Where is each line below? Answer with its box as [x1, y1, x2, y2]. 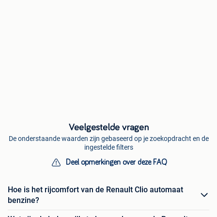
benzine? [8, 196, 39, 205]
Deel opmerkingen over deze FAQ [65, 158, 167, 167]
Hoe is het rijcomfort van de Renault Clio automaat [8, 185, 183, 195]
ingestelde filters [84, 143, 133, 152]
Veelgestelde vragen [68, 123, 149, 133]
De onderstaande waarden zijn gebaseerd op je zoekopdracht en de [8, 135, 209, 143]
